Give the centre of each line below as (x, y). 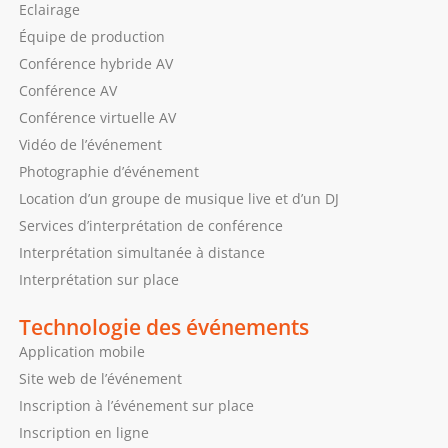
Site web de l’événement (100, 378)
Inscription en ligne (83, 432)
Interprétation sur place (98, 279)
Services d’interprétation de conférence (150, 225)
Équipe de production (91, 36)
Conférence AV (67, 90)
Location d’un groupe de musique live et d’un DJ (178, 198)
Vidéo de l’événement (90, 144)
